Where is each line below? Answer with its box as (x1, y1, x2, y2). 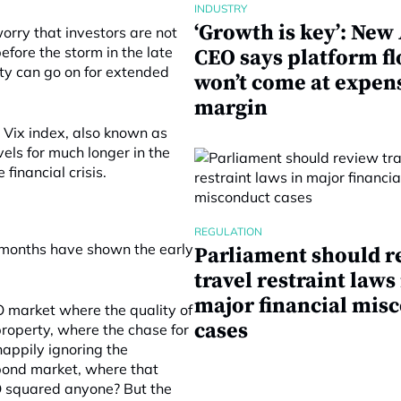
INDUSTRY (193, 2, 247, 15)
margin (193, 95, 268, 122)
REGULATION (193, 225, 262, 238)
